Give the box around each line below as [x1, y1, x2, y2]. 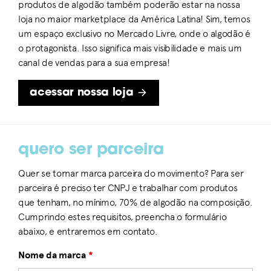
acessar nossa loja [37, 87, 137, 99]
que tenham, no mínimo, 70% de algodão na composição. [18, 197, 253, 208]
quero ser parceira [18, 142, 164, 158]
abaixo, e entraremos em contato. [18, 226, 158, 237]
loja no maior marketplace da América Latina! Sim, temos [18, 13, 250, 25]
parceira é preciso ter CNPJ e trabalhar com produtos [18, 182, 238, 194]
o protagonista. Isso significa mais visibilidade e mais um [18, 42, 242, 54]
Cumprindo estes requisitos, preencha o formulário [18, 211, 227, 223]
